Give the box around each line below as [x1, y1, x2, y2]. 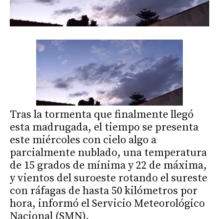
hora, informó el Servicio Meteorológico [10, 197, 205, 211]
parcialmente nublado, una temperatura [10, 146, 207, 160]
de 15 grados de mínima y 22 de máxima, [10, 159, 207, 173]
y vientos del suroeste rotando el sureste [10, 172, 207, 185]
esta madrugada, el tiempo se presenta [10, 121, 198, 134]
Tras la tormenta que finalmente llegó [10, 108, 194, 122]
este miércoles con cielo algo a [10, 133, 156, 147]
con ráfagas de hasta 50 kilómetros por [10, 184, 197, 198]
